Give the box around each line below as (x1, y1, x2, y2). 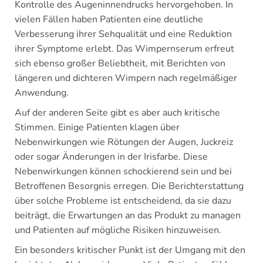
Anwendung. (15, 86, 69, 99)
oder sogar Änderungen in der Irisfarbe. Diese (15, 150, 208, 163)
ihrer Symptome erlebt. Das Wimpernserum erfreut (15, 42, 234, 55)
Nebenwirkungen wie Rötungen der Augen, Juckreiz (15, 135, 233, 149)
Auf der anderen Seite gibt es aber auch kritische (15, 106, 220, 119)
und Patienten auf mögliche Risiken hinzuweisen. (15, 223, 221, 237)
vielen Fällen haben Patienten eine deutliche (15, 12, 203, 26)
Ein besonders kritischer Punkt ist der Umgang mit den (15, 243, 245, 257)
